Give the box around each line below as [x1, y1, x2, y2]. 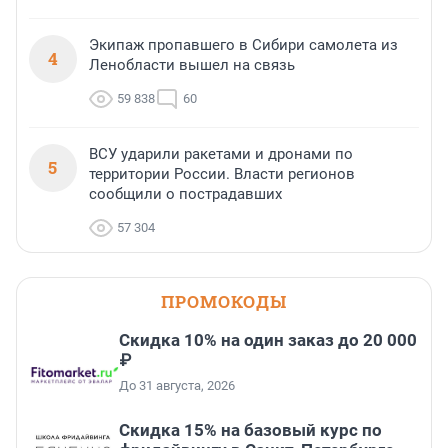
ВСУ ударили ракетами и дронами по [89, 144, 353, 163]
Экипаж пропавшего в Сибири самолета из [89, 35, 398, 54]
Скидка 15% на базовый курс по [119, 419, 382, 440]
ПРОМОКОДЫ [161, 289, 287, 313]
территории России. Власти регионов [89, 164, 355, 183]
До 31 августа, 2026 [119, 377, 235, 393]
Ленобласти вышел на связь [89, 55, 295, 74]
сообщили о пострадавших [89, 184, 282, 203]
